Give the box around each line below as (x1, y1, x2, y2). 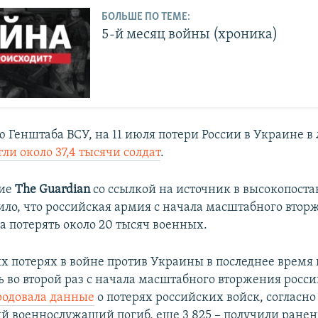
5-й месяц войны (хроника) (102, 27, 278, 42)
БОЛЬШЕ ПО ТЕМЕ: (102, 11, 191, 23)
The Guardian (15, 183, 91, 197)
